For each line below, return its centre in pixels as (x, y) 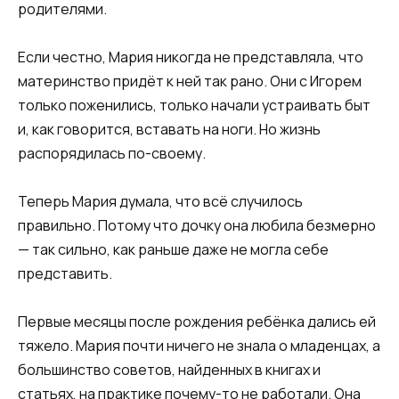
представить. (65, 273)
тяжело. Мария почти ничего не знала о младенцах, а (199, 346)
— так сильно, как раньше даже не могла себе (173, 249)
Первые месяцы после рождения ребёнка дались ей (197, 322)
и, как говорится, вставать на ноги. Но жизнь (169, 129)
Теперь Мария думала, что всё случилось (160, 201)
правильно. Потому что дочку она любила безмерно (197, 225)
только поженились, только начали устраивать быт (194, 105)
